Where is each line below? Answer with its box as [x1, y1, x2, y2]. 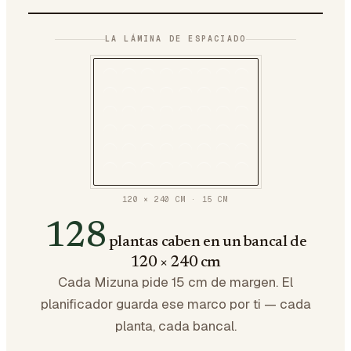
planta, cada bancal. [114, 317, 237, 335]
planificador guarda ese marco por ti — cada [40, 295, 311, 313]
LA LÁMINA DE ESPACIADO [104, 34, 247, 44]
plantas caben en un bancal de [108, 234, 307, 250]
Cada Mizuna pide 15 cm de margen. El [58, 273, 293, 291]
